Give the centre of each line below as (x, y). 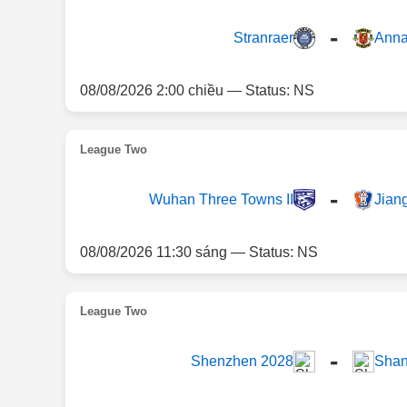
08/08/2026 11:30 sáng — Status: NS (199, 252)
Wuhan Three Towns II (221, 199)
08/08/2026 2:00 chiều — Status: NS (197, 90)
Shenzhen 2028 (242, 361)
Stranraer (263, 38)
